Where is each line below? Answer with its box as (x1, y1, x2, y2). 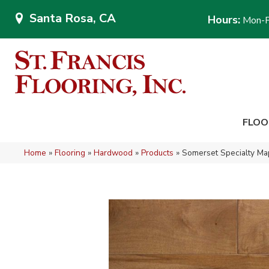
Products (141, 147, 174, 159)
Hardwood (94, 147, 133, 159)
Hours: (208, 13, 240, 27)
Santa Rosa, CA (29, 10, 116, 26)
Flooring (55, 147, 85, 159)
